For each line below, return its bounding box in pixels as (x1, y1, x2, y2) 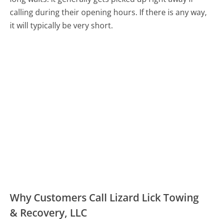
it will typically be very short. (10, 20, 113, 31)
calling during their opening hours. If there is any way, (10, 6, 207, 18)
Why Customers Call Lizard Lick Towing (10, 190, 199, 204)
